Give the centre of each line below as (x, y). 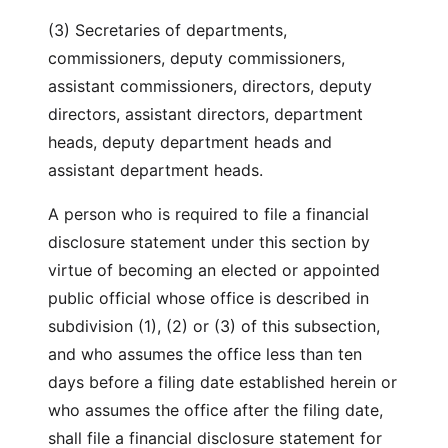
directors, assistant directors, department (205, 114)
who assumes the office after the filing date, (215, 410)
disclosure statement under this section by (209, 242)
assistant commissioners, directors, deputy (210, 86)
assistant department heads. (155, 170)
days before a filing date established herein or (222, 382)
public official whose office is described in (208, 298)
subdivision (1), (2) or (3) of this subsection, (214, 326)
